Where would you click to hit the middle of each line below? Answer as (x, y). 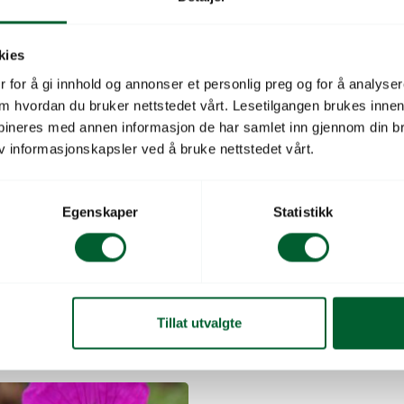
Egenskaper (100, 212)
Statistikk (303, 212)
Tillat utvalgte (199, 323)
